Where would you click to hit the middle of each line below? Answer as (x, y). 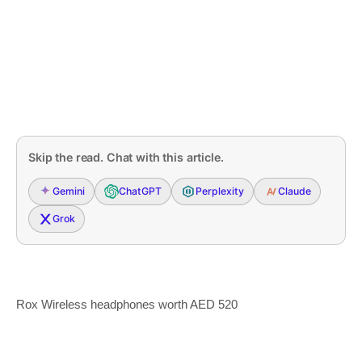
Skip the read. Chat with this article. (126, 157)
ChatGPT (140, 192)
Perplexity (220, 192)
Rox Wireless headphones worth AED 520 (127, 304)
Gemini (69, 192)
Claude (295, 192)
